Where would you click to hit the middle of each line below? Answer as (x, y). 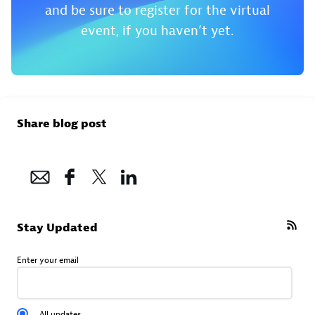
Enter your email (48, 260)
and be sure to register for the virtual (157, 10)
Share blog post (62, 123)
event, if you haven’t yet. (157, 31)
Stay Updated (57, 227)
